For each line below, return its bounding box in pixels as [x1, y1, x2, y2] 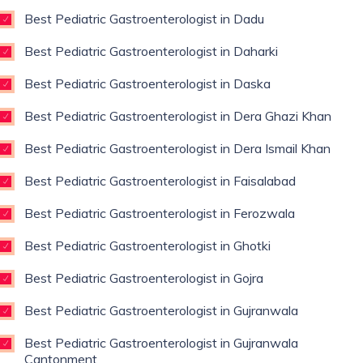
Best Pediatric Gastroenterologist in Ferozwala [24, 205, 295, 221]
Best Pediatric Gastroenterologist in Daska [24, 75, 271, 92]
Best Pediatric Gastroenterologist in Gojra [24, 270, 263, 286]
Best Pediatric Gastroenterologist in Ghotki [24, 237, 271, 254]
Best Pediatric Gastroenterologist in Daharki [24, 43, 278, 59]
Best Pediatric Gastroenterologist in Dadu [24, 11, 264, 27]
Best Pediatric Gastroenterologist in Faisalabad [24, 173, 296, 189]
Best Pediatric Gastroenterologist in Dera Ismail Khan [24, 140, 331, 156]
